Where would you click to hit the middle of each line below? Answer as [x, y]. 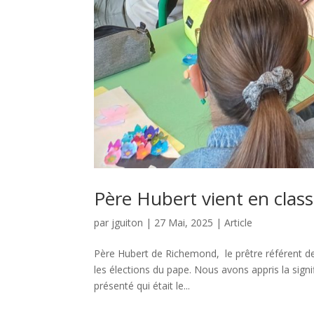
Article [239, 223]
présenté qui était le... [142, 286]
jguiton [128, 223]
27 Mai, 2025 [184, 223]
